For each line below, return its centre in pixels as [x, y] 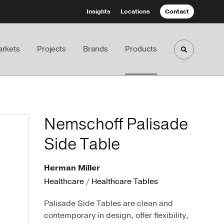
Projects [52, 49]
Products [141, 49]
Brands [96, 49]
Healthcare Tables [125, 181]
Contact [177, 11]
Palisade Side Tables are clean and [108, 203]
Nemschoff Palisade [116, 124]
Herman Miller [72, 168]
